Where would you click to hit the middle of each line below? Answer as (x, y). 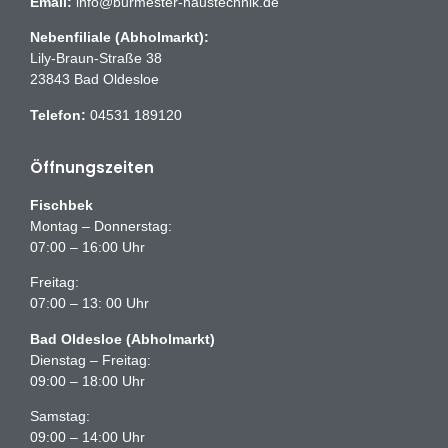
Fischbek (61, 204)
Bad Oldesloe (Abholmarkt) (122, 338)
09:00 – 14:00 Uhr (87, 437)
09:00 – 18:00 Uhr (87, 380)
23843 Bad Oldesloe (94, 79)
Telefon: (58, 114)
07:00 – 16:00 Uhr (87, 246)
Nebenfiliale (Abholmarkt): (119, 37)
